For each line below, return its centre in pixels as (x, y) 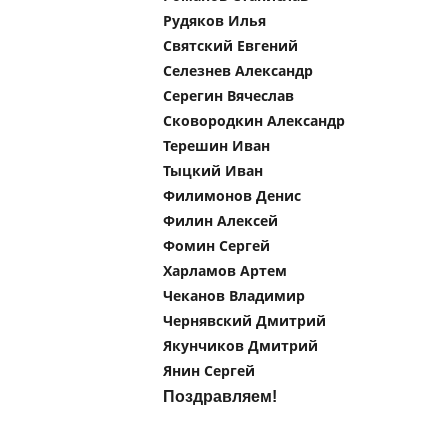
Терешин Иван (216, 145)
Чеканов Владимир (234, 295)
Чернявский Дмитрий (244, 320)
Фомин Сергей (216, 245)
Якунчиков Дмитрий (240, 345)
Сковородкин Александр (254, 120)
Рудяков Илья (214, 20)
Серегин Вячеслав (228, 95)
